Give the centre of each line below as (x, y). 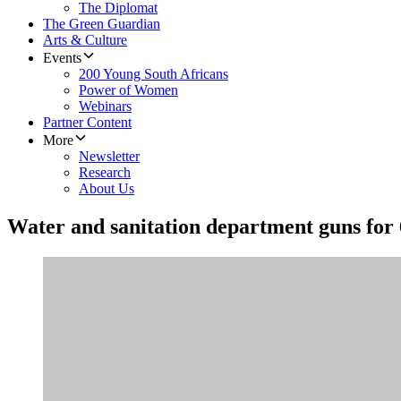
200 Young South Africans (154, 74)
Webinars (105, 107)
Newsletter (109, 157)
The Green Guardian (102, 24)
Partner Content (87, 123)
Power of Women (128, 90)
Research (105, 173)
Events (62, 58)
